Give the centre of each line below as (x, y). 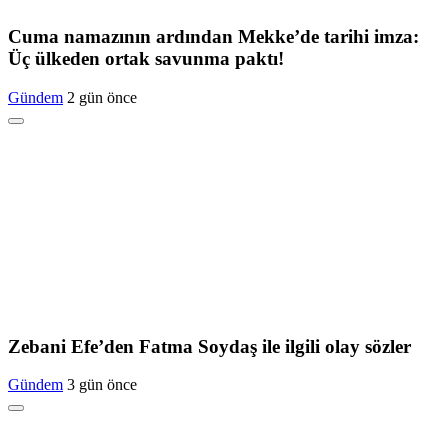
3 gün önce (102, 385)
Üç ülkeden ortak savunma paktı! (146, 59)
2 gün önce (102, 97)
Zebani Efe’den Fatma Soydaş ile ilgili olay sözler (209, 346)
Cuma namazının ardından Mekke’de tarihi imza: (213, 37)
